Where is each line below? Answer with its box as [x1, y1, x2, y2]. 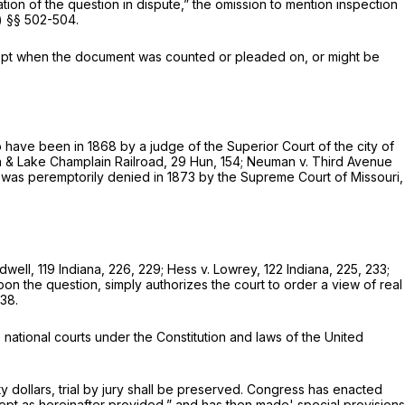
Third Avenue [312, 154, 392, 170]
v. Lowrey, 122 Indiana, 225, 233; [201, 260, 390, 277]
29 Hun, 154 [171, 154, 240, 170]
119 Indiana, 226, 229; [38, 260, 167, 277]
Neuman [247, 154, 299, 170]
